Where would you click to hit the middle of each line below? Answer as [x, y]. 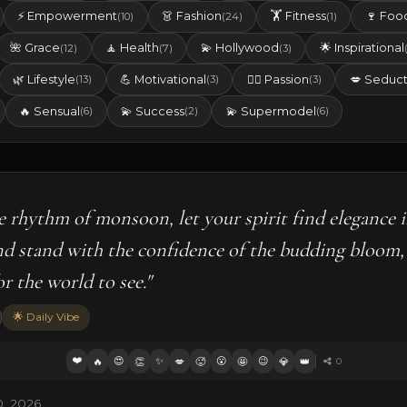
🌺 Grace [35, 48]
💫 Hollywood [239, 48]
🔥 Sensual [50, 111]
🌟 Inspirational [362, 48]
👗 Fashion [191, 16]
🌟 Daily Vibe [46, 317]
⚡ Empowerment [68, 16]
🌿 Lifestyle [45, 79]
